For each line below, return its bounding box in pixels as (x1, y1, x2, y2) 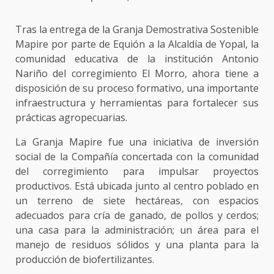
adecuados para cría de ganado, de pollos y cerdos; (15, 209, 259, 222)
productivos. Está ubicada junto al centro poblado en (15, 179, 259, 193)
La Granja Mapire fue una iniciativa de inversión (15, 135, 259, 149)
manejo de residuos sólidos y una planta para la (15, 238, 259, 251)
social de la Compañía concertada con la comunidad (15, 150, 259, 163)
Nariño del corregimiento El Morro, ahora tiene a (15, 67, 259, 80)
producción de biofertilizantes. (15, 253, 154, 266)
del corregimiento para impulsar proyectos (15, 165, 259, 178)
